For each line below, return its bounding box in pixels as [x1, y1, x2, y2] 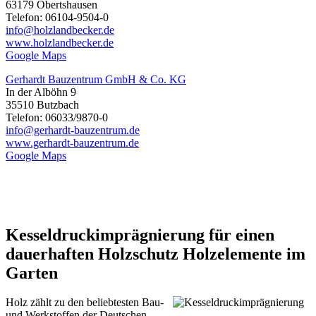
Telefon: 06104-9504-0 [6, 11, 109, 23]
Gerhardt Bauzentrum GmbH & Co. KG [6, 73, 186, 85]
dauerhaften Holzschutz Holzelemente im [6, 244, 305, 263]
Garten [6, 263, 58, 282]
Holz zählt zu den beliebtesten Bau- [6, 296, 164, 309]
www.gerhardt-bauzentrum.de [6, 136, 139, 149]
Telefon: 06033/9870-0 [6, 111, 108, 123]
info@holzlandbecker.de [6, 23, 114, 36]
